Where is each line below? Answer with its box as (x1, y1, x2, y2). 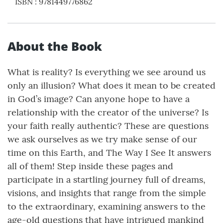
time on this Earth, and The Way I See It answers (7, 147, 211, 159)
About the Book (7, 38, 102, 55)
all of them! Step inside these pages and (7, 160, 173, 172)
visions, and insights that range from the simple (7, 187, 206, 199)
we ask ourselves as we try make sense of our (7, 133, 197, 145)
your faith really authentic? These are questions (7, 120, 209, 132)
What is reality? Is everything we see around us (7, 66, 206, 78)
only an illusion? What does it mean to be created (7, 80, 216, 92)
